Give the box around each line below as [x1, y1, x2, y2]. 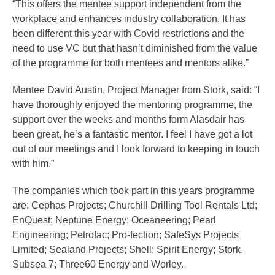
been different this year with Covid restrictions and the [12, 28, 244, 39]
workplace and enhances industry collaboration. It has [12, 14, 246, 25]
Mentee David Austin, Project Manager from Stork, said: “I [12, 85, 260, 96]
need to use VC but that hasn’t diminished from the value [12, 43, 257, 54]
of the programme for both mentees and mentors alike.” [12, 58, 249, 69]
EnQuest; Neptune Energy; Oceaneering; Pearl [12, 215, 216, 226]
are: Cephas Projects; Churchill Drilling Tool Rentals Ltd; [12, 200, 257, 211]
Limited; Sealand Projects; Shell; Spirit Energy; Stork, [12, 244, 243, 255]
